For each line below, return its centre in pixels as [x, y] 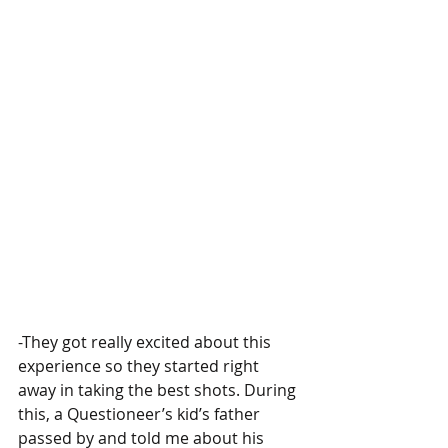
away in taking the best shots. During [159, 389]
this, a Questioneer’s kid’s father [141, 413]
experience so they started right [140, 365]
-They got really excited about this [146, 341]
